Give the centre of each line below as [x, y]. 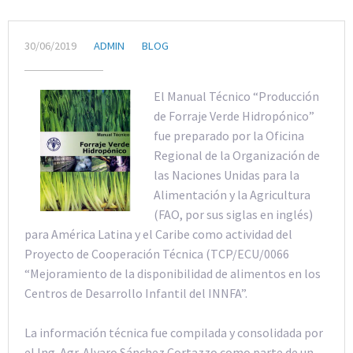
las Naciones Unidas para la [227, 175]
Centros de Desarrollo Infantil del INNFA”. [136, 293]
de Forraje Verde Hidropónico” [234, 115]
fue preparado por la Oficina [229, 135]
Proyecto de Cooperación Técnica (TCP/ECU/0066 [157, 253]
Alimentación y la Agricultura [232, 194]
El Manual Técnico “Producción [237, 96]
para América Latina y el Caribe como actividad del [158, 234]
